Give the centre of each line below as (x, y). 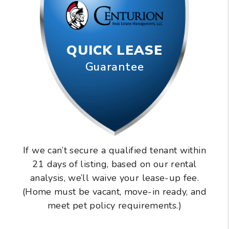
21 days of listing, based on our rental (114, 164)
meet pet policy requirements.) (114, 206)
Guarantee (114, 67)
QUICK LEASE (114, 51)
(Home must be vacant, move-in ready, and (114, 192)
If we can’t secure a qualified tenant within (114, 151)
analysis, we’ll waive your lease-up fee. (114, 178)
